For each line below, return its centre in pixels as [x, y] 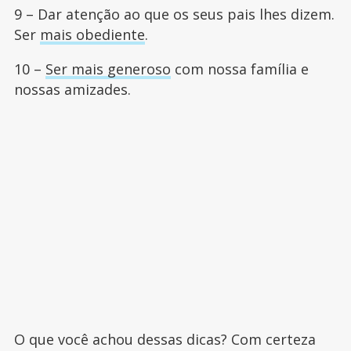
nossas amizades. [72, 90]
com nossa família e [239, 69]
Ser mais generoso [108, 69]
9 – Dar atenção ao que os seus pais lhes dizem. [174, 14]
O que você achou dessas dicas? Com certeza [165, 340]
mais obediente [92, 35]
